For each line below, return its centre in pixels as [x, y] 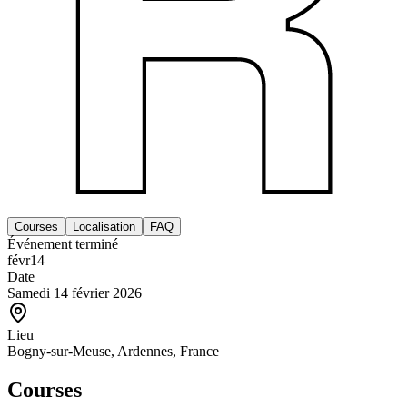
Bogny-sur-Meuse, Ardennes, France [113, 351]
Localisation [104, 226]
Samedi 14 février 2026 [74, 293]
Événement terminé [63, 243]
